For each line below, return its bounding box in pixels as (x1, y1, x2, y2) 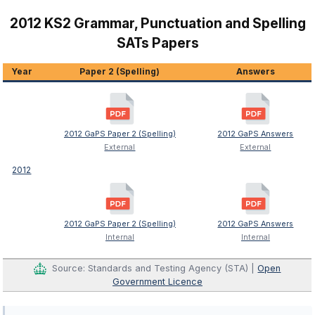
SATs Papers (116, 34, 199, 52)
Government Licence (112, 276, 202, 288)
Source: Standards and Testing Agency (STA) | (52, 262, 258, 274)
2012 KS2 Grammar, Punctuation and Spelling (9, 15, 306, 32)
